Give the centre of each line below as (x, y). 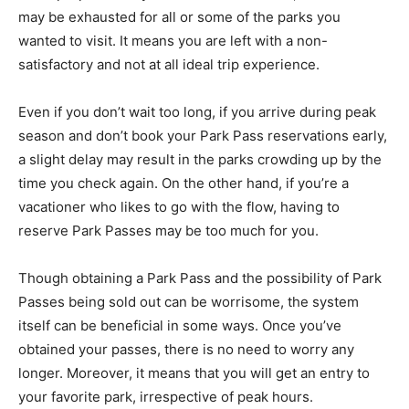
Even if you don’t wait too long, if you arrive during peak (197, 112)
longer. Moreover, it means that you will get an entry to (194, 373)
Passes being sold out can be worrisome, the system (189, 302)
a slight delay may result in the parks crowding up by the (200, 160)
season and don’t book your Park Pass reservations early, (203, 136)
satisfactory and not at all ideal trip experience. (169, 65)
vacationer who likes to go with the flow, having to (179, 207)
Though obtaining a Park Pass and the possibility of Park (200, 278)
